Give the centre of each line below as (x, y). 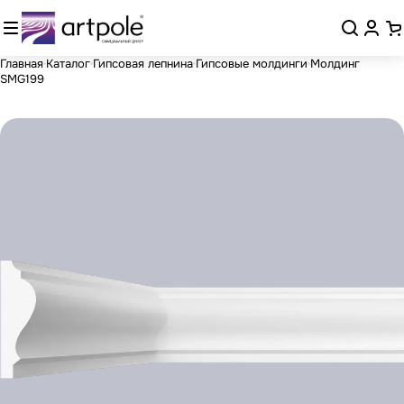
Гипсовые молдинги (252, 63)
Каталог (68, 63)
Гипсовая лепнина (143, 63)
